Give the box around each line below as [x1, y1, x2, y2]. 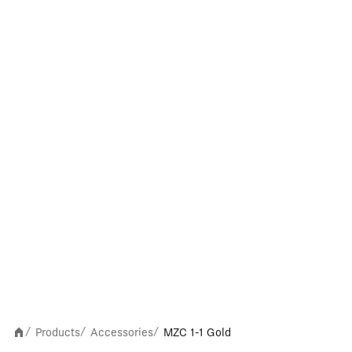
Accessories [90, 326, 153, 339]
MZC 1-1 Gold [163, 326, 231, 339]
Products [35, 326, 80, 339]
